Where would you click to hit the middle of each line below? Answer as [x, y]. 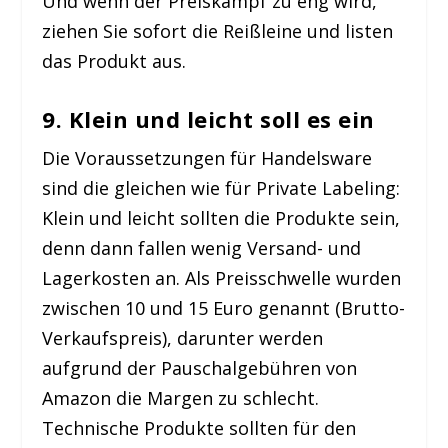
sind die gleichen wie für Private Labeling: [221, 187]
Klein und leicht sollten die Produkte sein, [221, 217]
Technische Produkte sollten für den [199, 427]
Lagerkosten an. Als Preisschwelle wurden [222, 277]
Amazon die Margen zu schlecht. [181, 397]
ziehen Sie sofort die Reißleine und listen [218, 31]
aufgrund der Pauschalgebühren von [200, 367]
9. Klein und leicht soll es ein [208, 118]
